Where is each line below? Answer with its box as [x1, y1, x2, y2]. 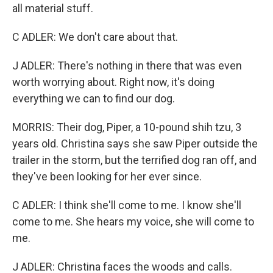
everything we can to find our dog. [12, 92, 175, 105]
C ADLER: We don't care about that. [12, 30, 178, 43]
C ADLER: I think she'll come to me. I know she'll [12, 199, 241, 211]
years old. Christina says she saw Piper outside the [12, 137, 258, 150]
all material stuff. [12, 2, 93, 15]
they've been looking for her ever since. [12, 170, 202, 183]
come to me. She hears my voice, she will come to [12, 215, 254, 228]
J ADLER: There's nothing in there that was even [12, 59, 242, 72]
